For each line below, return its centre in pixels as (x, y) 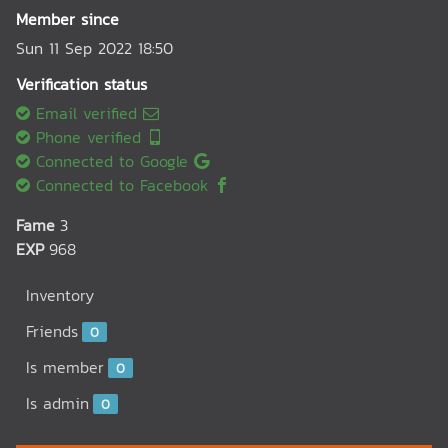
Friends (52, 331)
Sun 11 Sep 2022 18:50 (94, 48)
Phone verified (88, 137)
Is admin (57, 403)
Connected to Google (112, 161)
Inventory (60, 295)
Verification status (81, 84)
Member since (67, 19)
